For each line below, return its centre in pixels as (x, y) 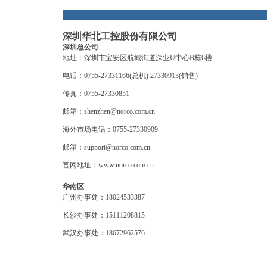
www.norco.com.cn (126, 165)
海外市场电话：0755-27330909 (110, 129)
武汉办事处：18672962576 (104, 233)
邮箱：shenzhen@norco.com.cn (109, 111)
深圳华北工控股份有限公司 (120, 36)
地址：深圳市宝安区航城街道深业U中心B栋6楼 (137, 58)
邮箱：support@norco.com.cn (106, 147)
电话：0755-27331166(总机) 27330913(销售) (130, 76)
